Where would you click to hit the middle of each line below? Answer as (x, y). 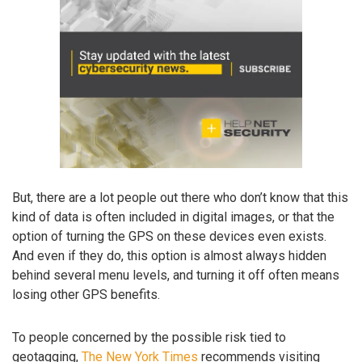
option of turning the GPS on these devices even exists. (169, 236)
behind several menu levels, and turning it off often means (176, 275)
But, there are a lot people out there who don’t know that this (180, 197)
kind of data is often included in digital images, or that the (173, 217)
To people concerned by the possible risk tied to (149, 337)
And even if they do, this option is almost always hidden (169, 255)
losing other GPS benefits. (86, 294)
